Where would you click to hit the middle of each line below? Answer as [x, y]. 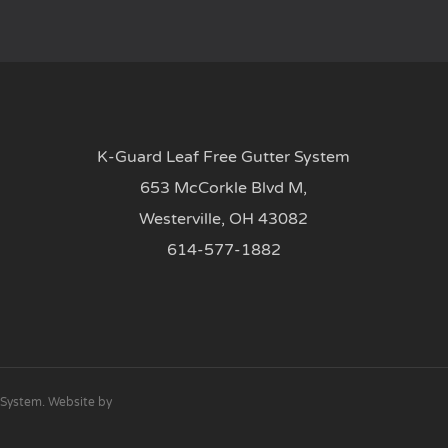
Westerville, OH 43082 [224, 219]
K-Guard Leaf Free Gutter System [224, 157]
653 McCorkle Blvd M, [224, 188]
